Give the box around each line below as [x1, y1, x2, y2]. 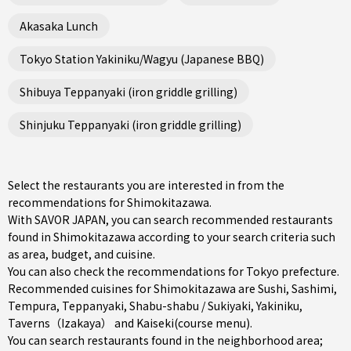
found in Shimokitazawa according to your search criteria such [8, 229, 335, 244]
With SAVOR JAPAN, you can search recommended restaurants [8, 212, 333, 227]
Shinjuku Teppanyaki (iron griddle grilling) [20, 116, 241, 132]
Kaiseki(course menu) [136, 315, 250, 331]
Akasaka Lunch [20, 17, 98, 34]
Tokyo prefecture [246, 263, 337, 279]
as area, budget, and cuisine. [8, 246, 155, 262]
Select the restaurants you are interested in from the [8, 177, 284, 193]
